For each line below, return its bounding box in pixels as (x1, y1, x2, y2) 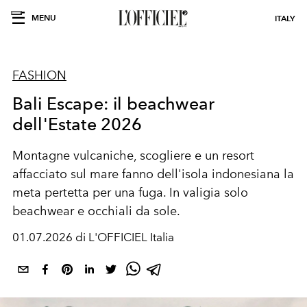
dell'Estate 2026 (12, 114, 143, 134)
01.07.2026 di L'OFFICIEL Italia (12, 230, 174, 244)
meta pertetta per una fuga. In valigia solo (12, 185, 248, 200)
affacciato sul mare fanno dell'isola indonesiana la (12, 167, 294, 182)
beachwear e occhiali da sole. (12, 204, 180, 219)
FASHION (12, 68, 66, 83)
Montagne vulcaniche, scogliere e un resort (12, 148, 254, 163)
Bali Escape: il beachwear (12, 93, 215, 114)
